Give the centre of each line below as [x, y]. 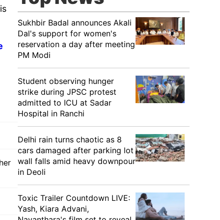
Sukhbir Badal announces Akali [75, 23]
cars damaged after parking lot [76, 150]
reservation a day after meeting [76, 44]
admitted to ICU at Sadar [65, 103]
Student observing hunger [66, 81]
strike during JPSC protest [67, 92]
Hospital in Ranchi [51, 113]
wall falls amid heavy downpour [77, 161]
